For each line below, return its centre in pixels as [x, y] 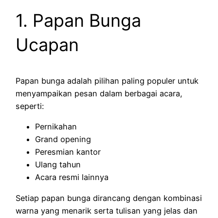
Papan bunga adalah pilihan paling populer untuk [107, 81]
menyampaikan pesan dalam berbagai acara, [99, 94]
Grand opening [63, 139]
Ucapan [47, 45]
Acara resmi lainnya [72, 177]
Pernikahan [56, 127]
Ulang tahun [58, 165]
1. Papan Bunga [78, 21]
